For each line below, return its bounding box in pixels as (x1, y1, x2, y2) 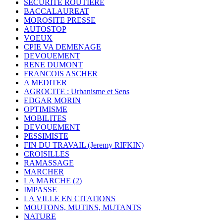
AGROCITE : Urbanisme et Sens (24, 87, 129, 96)
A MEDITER (24, 78, 67, 87)
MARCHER (24, 167, 64, 176)
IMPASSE (24, 185, 57, 194)
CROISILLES (24, 150, 69, 159)
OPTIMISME (24, 105, 67, 114)
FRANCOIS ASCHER (24, 69, 98, 78)
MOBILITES (24, 114, 66, 123)
